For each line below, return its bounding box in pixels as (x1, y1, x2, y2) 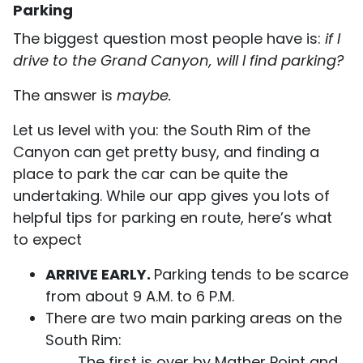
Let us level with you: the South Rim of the (13, 119, 310, 140)
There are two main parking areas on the (45, 307, 342, 328)
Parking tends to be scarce (154, 263, 348, 284)
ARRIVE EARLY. (45, 263, 154, 284)
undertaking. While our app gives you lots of (13, 185, 330, 206)
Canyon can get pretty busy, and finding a (13, 141, 319, 162)
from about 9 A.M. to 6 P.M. (45, 285, 238, 306)
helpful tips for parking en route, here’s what (13, 207, 332, 228)
